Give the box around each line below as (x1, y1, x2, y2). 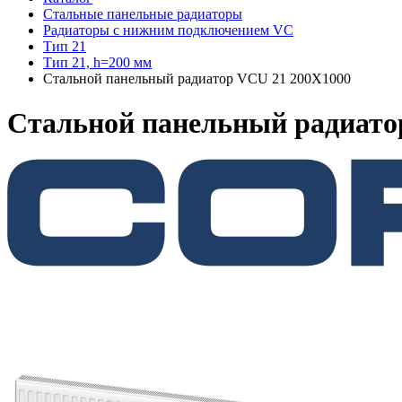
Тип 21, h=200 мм (43, 55, 152, 71)
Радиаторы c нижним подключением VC (43, 22, 293, 39)
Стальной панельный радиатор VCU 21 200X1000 (43, 71, 351, 87)
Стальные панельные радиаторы (43, 6, 242, 22)
